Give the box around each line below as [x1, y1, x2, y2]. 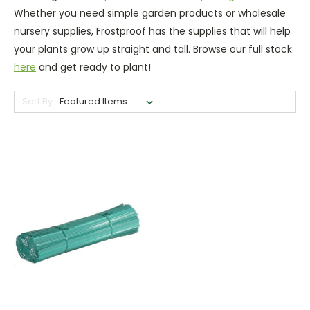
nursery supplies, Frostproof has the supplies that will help [14, 24, 291, 38]
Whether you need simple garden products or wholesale [14, 6, 286, 20]
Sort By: [21, 94, 55, 108]
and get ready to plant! [36, 60, 154, 74]
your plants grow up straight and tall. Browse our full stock [14, 42, 292, 56]
